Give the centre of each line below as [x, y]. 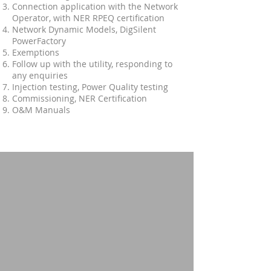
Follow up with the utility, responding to [92, 64]
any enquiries [40, 75]
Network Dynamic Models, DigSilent [84, 29]
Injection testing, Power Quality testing [90, 87]
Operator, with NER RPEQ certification [88, 18]
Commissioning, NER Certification [80, 98]
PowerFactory [39, 41]
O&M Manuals [41, 110]
